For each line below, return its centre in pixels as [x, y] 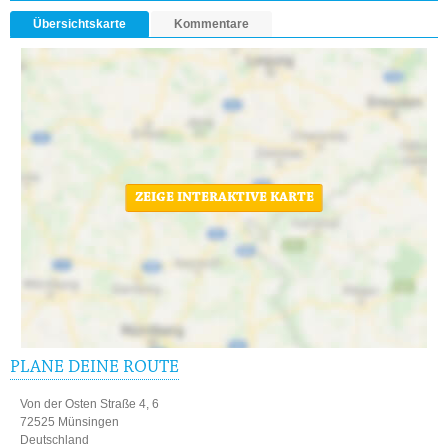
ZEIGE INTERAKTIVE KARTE [224, 198]
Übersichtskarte [79, 24]
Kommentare [211, 24]
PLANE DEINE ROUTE [94, 368]
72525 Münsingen [69, 422]
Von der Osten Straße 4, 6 [89, 404]
